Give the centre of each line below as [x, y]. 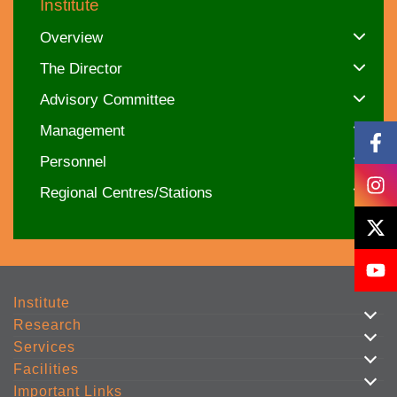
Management [82, 131]
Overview [71, 38]
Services [44, 347]
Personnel [73, 162]
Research [47, 325]
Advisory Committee [107, 100]
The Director [81, 69]
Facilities [46, 369]
